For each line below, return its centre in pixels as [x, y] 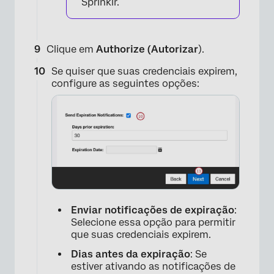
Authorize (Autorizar [147, 49]
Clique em [71, 49]
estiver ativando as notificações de [153, 266]
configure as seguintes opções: [125, 83]
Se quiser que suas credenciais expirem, [144, 71]
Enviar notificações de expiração [153, 210]
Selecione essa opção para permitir [153, 222]
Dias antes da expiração [131, 254]
